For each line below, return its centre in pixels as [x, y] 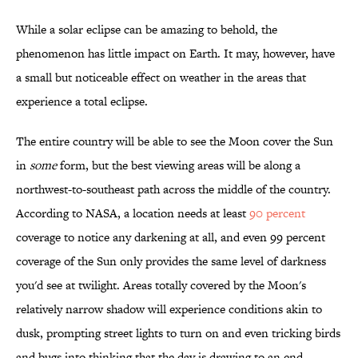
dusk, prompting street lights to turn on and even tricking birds [178, 333]
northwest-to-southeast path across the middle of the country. [173, 189]
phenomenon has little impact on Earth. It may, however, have [175, 54]
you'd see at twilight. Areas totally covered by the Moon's [161, 285]
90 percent [277, 213]
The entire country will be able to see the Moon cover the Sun [175, 141]
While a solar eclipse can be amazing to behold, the [147, 30]
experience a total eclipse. [82, 101]
